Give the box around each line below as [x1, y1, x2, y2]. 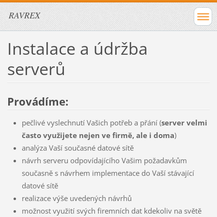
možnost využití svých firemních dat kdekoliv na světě [21, 205, 201, 216]
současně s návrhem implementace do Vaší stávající [21, 168, 194, 178]
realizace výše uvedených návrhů [21, 193, 132, 203]
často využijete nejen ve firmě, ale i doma [21, 130, 174, 140]
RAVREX [9, 9, 40, 21]
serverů [7, 57, 65, 80]
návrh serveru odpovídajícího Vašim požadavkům [21, 155, 187, 165]
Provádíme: [7, 93, 68, 109]
